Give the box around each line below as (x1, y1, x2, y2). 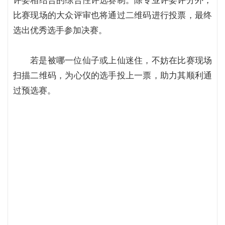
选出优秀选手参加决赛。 (13, 26, 107, 35)
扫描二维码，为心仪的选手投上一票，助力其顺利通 (13, 71, 212, 80)
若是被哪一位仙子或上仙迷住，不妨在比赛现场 (30, 56, 212, 65)
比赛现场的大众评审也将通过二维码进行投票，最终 (13, 11, 212, 20)
